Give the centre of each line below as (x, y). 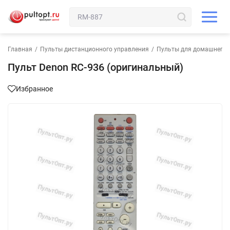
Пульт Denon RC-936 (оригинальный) (95, 67)
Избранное (34, 89)
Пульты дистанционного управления (94, 49)
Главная (20, 49)
